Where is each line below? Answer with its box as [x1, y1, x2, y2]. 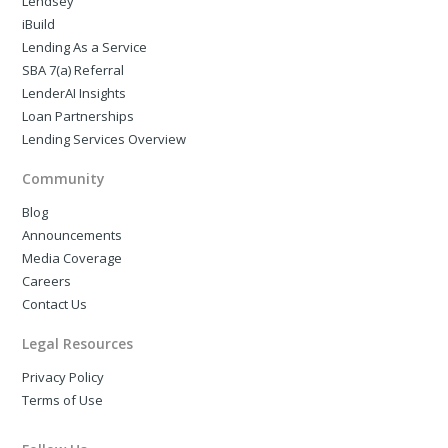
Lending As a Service [22, 38, 148, 57]
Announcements [22, 226, 123, 245]
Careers [22, 272, 72, 291]
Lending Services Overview [22, 130, 187, 149]
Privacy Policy [22, 368, 105, 387]
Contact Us [22, 295, 88, 314]
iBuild [22, 15, 56, 34]
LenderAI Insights [22, 84, 127, 103]
